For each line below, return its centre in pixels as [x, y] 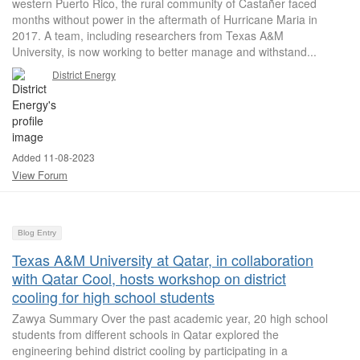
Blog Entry [37, 233]
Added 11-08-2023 [53, 157]
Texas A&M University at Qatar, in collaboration [163, 260]
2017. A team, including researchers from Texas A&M [148, 35]
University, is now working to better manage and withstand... [164, 51]
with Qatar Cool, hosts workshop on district [149, 278]
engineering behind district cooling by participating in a [150, 350]
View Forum [40, 175]
